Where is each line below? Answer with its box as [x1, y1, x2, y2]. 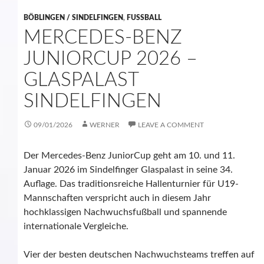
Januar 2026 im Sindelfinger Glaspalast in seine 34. [24, 165, 233, 175]
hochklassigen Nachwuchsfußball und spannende [24, 207, 227, 217]
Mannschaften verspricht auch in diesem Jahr [24, 193, 211, 203]
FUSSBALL [127, 14, 161, 22]
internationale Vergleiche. [24, 222, 128, 232]
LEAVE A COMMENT [138, 121, 204, 129]
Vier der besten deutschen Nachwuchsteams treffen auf [24, 250, 255, 260]
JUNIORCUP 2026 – [24, 49, 197, 69]
